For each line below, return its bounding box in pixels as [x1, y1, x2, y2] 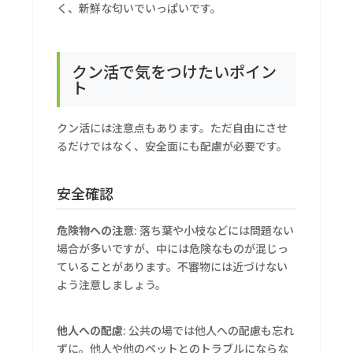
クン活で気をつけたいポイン [72, 60, 277, 84]
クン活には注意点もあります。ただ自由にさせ [57, 120, 288, 136]
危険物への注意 [57, 222, 135, 239]
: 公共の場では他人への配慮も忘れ [123, 322, 295, 339]
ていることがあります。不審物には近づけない [57, 258, 288, 275]
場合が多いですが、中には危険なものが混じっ [57, 240, 289, 257]
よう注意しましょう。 [57, 277, 167, 293]
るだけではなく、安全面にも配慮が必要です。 [57, 138, 288, 154]
